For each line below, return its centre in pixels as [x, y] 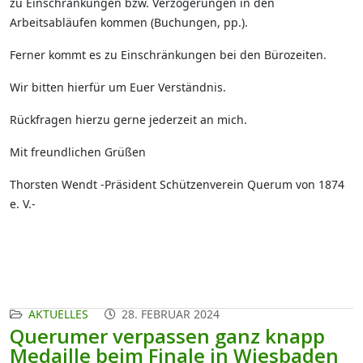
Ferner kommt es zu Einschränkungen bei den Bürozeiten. [168, 54]
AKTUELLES [58, 314]
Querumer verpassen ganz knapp [167, 335]
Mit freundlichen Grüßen [78, 152]
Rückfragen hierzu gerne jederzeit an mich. [128, 119]
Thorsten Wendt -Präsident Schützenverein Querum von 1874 [177, 184]
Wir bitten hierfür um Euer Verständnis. [118, 87]
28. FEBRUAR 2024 [171, 314]
